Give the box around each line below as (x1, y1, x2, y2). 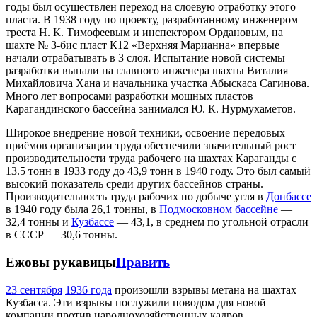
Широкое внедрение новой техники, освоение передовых (6, 127, 285, 139)
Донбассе (266, 190, 311, 203)
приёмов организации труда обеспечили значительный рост (6, 139, 296, 152)
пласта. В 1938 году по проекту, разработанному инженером (6, 13, 298, 26)
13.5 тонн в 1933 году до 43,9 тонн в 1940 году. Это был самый (6, 165, 311, 178)
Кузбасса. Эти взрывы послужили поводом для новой (6, 296, 266, 309)
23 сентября (6, 283, 62, 296)
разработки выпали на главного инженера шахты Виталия (6, 64, 288, 77)
